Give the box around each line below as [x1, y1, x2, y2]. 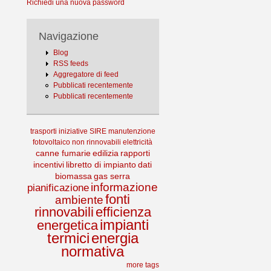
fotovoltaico [33, 138, 71, 146]
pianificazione [27, 182, 90, 194]
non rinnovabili [72, 138, 122, 146]
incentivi [33, 160, 65, 169]
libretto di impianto [66, 160, 137, 169]
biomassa [55, 171, 93, 181]
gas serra [94, 171, 131, 181]
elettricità [123, 138, 153, 146]
